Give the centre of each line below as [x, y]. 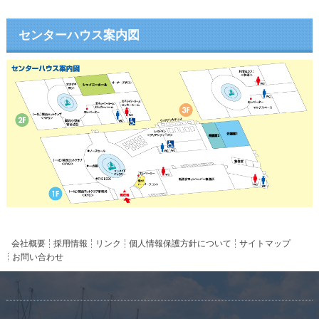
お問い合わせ [38, 257]
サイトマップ [265, 243]
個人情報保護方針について [181, 243]
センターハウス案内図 [79, 35]
